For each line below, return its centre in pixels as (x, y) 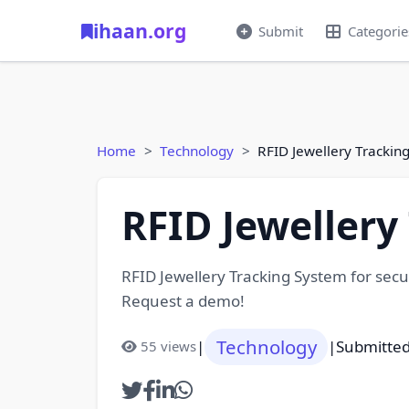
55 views (168, 346)
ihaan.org (140, 31)
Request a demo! (183, 300)
